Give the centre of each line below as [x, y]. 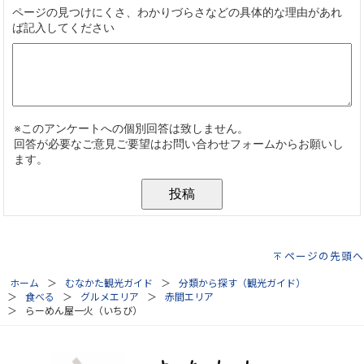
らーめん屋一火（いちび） [84, 311]
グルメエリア [110, 297]
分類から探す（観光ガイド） [243, 283]
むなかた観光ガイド [109, 283]
